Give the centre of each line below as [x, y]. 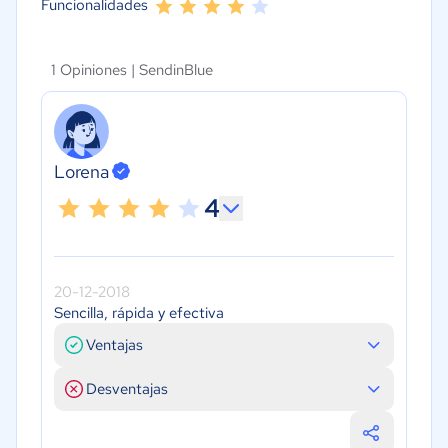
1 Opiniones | [95, 70]
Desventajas [127, 388]
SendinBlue [176, 70]
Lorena [81, 171]
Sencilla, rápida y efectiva [139, 312]
